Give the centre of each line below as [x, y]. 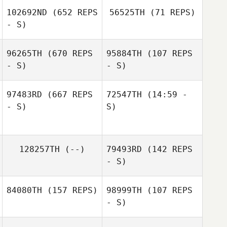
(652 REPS [72, 12]
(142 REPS [167, 149]
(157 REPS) [70, 190]
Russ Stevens [169, 117]
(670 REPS [67, 53]
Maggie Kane [69, 117]
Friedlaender [152, 84]
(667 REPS [67, 94]
